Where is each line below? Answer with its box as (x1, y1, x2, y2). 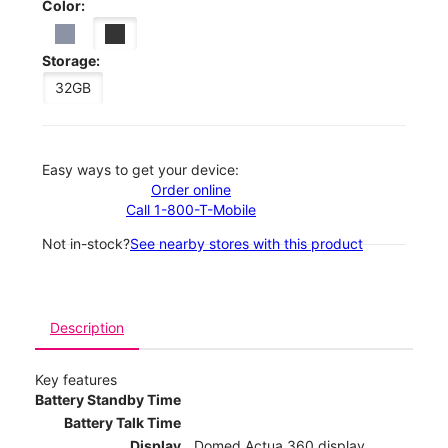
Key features (35, 371, 117, 389)
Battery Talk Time (64, 414, 181, 432)
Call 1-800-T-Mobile (126, 201, 256, 219)
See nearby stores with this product (130, 235, 363, 253)
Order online (151, 181, 231, 199)
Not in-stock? (42, 235, 130, 253)
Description (50, 319, 124, 337)
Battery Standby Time (35, 391, 181, 409)
